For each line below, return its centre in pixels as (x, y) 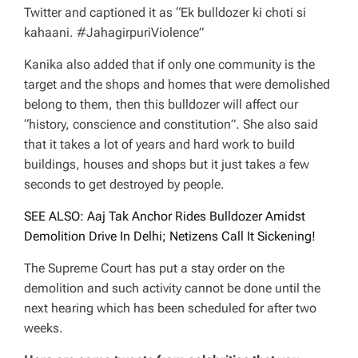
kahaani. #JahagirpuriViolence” (114, 32)
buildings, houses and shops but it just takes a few (167, 164)
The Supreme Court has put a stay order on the (154, 268)
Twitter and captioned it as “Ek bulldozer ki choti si (165, 12)
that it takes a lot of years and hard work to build (159, 144)
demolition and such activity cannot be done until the (172, 288)
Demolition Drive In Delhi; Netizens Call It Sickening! (170, 236)
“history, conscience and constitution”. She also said (171, 124)
